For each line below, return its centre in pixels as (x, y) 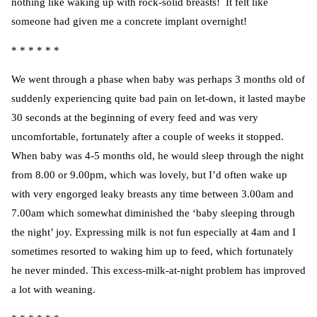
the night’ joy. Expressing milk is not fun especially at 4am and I (154, 232)
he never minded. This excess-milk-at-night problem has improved (158, 271)
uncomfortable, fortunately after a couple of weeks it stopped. (148, 137)
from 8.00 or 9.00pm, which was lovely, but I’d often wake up (149, 175)
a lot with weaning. (53, 290)
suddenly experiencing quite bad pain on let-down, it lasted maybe (158, 99)
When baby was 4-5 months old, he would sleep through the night (157, 156)
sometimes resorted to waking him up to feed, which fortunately (152, 252)
